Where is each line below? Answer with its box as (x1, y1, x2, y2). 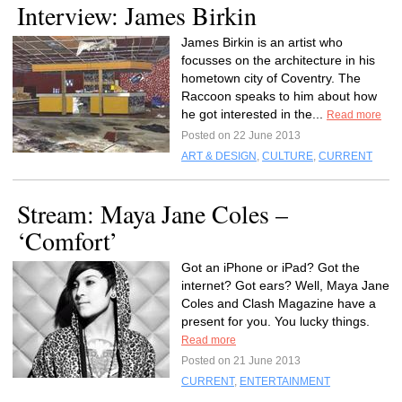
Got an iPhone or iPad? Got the (181, 260, 360, 275)
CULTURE (262, 150, 313, 162)
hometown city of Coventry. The (181, 71, 361, 85)
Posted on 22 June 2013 (181, 129, 301, 142)
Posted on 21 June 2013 (181, 354, 301, 367)
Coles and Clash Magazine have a (181, 296, 376, 310)
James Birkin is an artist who (181, 35, 343, 49)
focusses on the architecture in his (181, 53, 375, 67)
